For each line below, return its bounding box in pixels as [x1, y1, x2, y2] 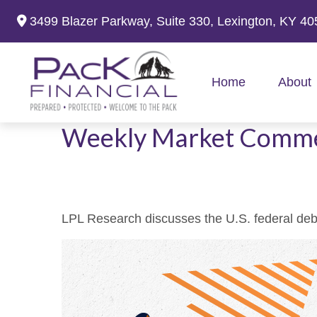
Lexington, [217, 13, 276, 28]
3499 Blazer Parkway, [30, 13, 156, 28]
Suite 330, [156, 13, 214, 28]
